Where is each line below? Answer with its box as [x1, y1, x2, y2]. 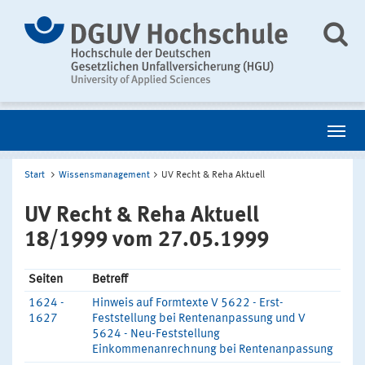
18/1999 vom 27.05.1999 [24, 229, 269, 251]
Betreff [92, 274, 128, 286]
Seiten [29, 274, 63, 286]
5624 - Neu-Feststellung [92, 328, 220, 341]
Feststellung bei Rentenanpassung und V [92, 313, 306, 325]
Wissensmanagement [59, 170, 150, 180]
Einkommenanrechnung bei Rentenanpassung [92, 344, 333, 356]
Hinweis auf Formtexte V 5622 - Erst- [92, 297, 284, 310]
